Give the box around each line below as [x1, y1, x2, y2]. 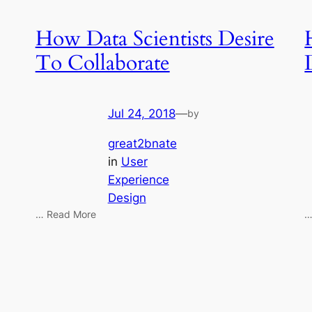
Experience [107, 172, 169, 187]
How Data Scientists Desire [35, 24, 274, 53]
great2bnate [107, 136, 177, 150]
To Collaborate [35, 49, 170, 77]
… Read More [35, 208, 96, 220]
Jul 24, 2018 [107, 107, 175, 121]
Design [107, 190, 146, 205]
